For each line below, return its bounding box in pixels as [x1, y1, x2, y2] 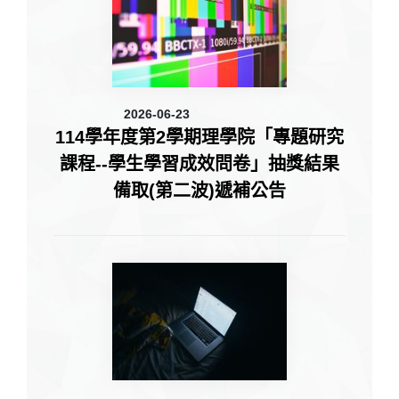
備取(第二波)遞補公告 [113, 181, 286, 201]
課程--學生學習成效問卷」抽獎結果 [60, 154, 339, 175]
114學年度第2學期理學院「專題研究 [55, 127, 344, 148]
